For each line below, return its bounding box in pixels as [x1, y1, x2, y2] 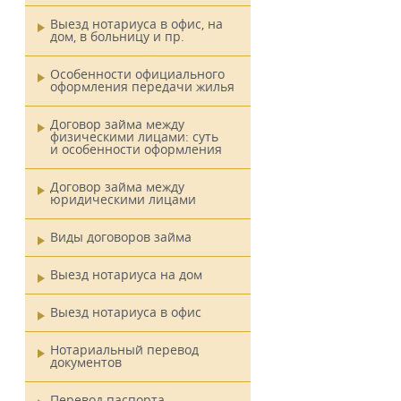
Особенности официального [50, 65, 225, 82]
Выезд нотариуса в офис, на [50, 15, 223, 32]
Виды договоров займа [50, 228, 192, 245]
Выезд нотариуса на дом [50, 266, 202, 283]
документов [50, 354, 122, 371]
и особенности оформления [50, 141, 222, 158]
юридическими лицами [50, 191, 196, 208]
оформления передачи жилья [50, 78, 235, 95]
